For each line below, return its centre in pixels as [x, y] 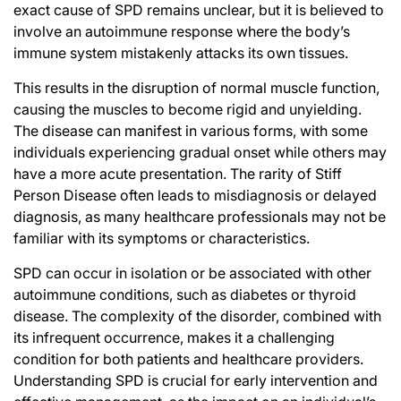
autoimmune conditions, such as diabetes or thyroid [185, 295]
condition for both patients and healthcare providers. [188, 359]
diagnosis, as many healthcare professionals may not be [200, 217]
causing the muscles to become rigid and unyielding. [188, 110]
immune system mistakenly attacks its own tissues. [181, 53]
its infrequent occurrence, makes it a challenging [174, 338]
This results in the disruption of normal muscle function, [196, 88]
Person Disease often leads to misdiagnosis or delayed [195, 196]
